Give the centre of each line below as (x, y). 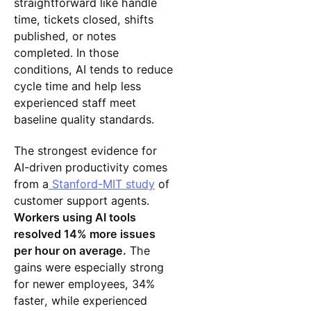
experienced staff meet (75, 103)
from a (31, 184)
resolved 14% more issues (84, 234)
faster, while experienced (80, 300)
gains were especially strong (89, 267)
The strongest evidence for (85, 150)
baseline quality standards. (84, 120)
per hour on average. (70, 250)
